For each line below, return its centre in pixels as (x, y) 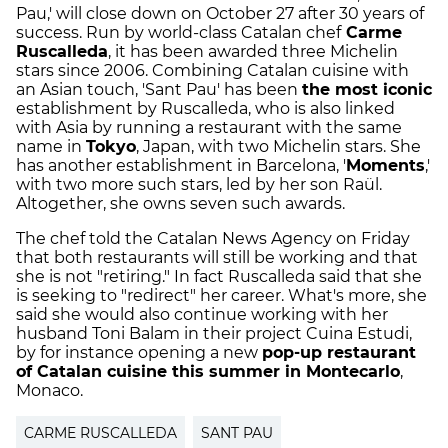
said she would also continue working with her (202, 314)
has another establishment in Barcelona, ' (181, 165)
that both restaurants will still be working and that (217, 257)
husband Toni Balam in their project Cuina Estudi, (214, 333)
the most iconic (367, 89)
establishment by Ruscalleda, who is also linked (205, 108)
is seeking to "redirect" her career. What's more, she (221, 295)
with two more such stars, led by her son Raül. (199, 184)
